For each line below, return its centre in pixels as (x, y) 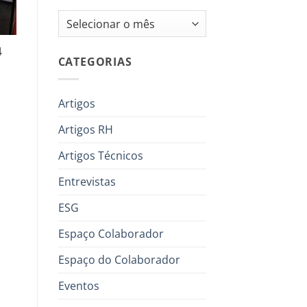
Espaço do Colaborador (119, 259)
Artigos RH (85, 129)
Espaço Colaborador (111, 233)
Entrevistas (87, 181)
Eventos (78, 285)
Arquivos (78, 18)
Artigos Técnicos (100, 155)
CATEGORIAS (95, 62)
